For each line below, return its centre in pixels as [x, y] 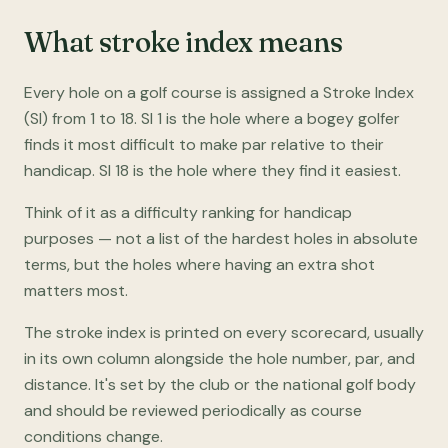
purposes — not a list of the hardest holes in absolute [221, 238]
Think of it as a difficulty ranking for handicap [188, 212]
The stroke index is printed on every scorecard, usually [224, 332]
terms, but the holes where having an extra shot [199, 264]
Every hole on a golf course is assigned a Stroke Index [219, 92]
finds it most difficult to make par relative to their [204, 144]
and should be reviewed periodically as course [193, 410]
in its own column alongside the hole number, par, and [219, 358]
